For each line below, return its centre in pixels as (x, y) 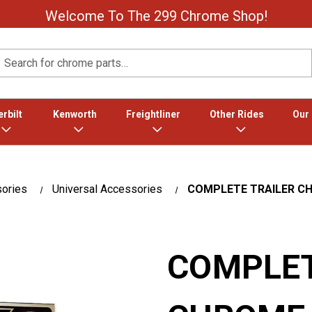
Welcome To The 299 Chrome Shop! (156, 16)
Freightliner (153, 114)
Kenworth (75, 114)
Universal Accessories (107, 189)
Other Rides (236, 114)
